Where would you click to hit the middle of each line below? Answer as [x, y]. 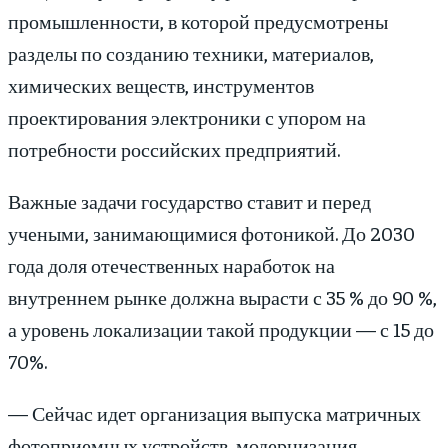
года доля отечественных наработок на [171, 265]
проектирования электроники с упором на [187, 117]
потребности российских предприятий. [174, 149]
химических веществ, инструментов [161, 85]
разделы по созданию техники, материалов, [191, 53]
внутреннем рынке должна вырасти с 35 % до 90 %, [222, 297]
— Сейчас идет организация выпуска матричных [214, 413]
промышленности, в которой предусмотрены [198, 21]
